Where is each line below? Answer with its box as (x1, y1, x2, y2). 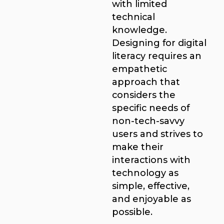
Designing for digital (112, 37, 206, 48)
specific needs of (112, 102, 189, 113)
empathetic (112, 63, 167, 74)
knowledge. (112, 24, 167, 35)
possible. (112, 206, 152, 217)
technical (112, 11, 155, 22)
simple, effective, (112, 180, 189, 191)
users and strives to (112, 128, 203, 139)
